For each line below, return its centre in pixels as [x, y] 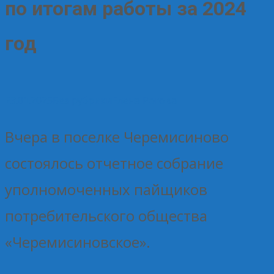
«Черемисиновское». [78, 242]
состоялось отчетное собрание [114, 163]
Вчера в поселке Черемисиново [117, 136]
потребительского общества [106, 215]
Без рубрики [82, 100]
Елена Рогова [144, 100]
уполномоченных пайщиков [106, 189]
